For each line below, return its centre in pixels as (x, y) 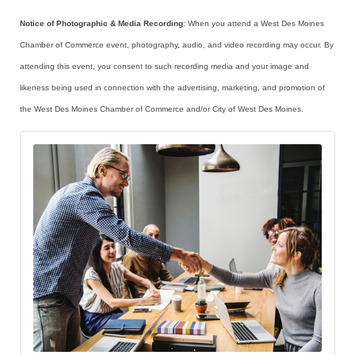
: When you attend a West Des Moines (254, 23)
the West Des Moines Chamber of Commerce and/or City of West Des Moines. (162, 109)
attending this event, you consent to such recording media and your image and (164, 66)
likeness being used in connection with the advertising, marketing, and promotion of (172, 87)
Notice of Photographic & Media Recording (101, 23)
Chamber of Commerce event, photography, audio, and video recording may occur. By (177, 44)
